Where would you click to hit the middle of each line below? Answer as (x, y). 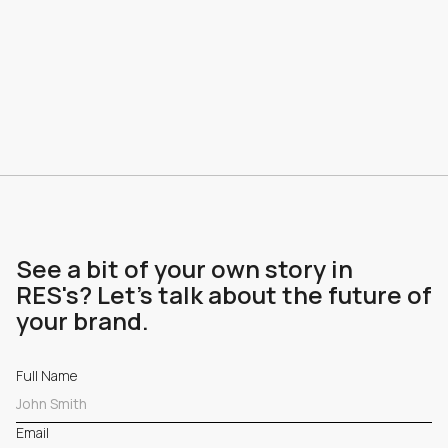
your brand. (82, 320)
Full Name (46, 375)
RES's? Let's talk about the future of (224, 294)
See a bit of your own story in (184, 268)
